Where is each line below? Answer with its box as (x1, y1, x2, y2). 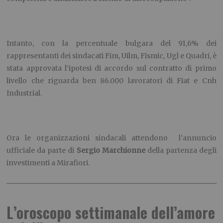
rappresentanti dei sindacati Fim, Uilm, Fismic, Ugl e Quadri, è (6, 51, 217, 61)
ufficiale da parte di (6, 146, 77, 155)
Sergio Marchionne (76, 146, 145, 155)
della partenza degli (145, 146, 217, 155)
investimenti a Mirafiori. (6, 158, 90, 168)
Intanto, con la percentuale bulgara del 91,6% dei (6, 39, 217, 48)
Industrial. (6, 89, 42, 98)
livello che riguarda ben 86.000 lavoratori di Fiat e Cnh (6, 76, 217, 86)
